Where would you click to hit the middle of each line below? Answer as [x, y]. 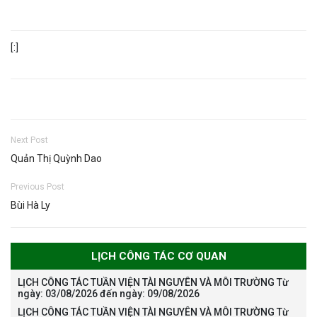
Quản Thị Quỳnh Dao [56, 159]
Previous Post [38, 187]
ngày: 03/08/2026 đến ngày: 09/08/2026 [109, 294]
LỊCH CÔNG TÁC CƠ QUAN [158, 257]
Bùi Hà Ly [30, 206]
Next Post [29, 140]
